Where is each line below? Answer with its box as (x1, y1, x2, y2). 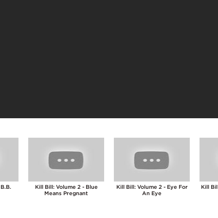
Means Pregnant (44, 189, 88, 197)
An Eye (142, 189, 162, 197)
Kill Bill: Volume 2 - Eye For (116, 183, 188, 190)
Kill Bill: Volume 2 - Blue (35, 183, 98, 190)
